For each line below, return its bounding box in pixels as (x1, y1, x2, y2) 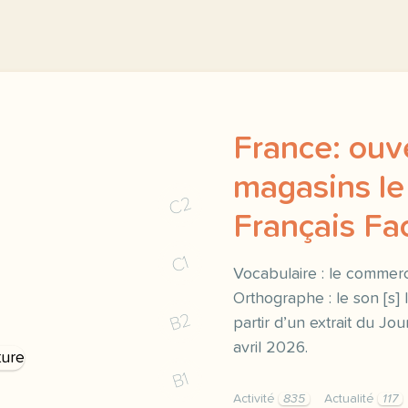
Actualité (324, 393, 378, 405)
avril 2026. (233, 340, 308, 356)
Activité (233, 393, 279, 405)
